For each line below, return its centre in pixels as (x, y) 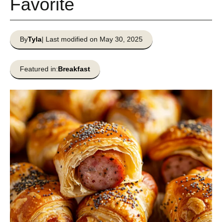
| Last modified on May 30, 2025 (92, 39)
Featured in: (39, 69)
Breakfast (74, 69)
